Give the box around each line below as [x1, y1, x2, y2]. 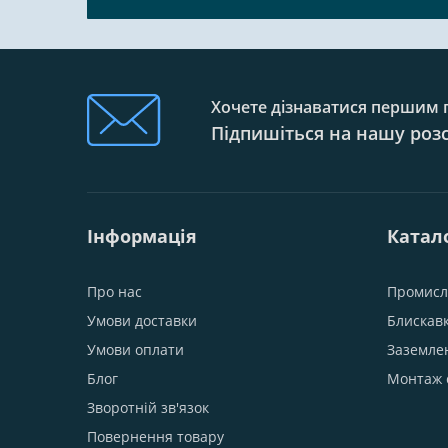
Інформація [87, 224, 197, 248]
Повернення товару [87, 427, 224, 446]
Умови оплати [87, 340, 184, 359]
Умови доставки [87, 311, 197, 330]
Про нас [87, 282, 142, 301]
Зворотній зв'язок [87, 398, 209, 417]
